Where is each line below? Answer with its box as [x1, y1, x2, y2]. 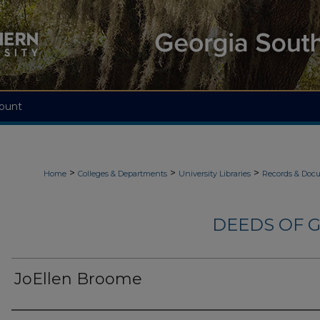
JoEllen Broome [14, 269, 142, 289]
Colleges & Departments [78, 169, 167, 179]
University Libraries [179, 169, 251, 179]
